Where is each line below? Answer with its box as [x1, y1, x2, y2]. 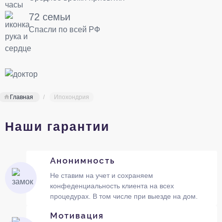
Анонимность [50, 155, 115, 166]
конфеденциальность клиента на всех [50, 181, 174, 190]
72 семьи [29, 11, 70, 22]
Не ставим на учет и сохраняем [50, 171, 153, 179]
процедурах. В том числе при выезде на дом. [50, 192, 198, 200]
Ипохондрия [54, 93, 89, 101]
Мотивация [50, 210, 104, 221]
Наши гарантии [5, 119, 110, 133]
